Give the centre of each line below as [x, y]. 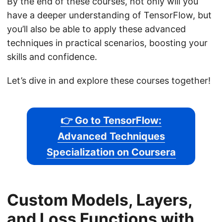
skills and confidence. [52, 56]
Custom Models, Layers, [100, 200]
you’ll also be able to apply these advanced [96, 29]
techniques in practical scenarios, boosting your [107, 43]
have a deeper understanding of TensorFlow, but [109, 15]
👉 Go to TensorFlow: [111, 120]
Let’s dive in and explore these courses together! [109, 80]
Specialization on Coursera [111, 152]
